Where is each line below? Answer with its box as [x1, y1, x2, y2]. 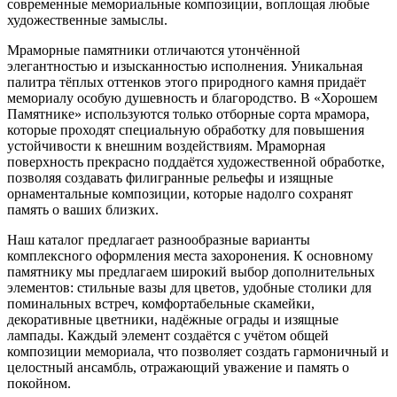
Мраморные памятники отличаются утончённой [7, 42, 300, 58]
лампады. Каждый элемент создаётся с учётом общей [7, 327, 329, 343]
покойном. [7, 375, 71, 391]
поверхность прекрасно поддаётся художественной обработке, [7, 153, 385, 169]
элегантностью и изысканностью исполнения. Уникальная [7, 58, 362, 74]
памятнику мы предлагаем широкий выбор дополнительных [7, 263, 375, 279]
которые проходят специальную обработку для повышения [7, 121, 364, 137]
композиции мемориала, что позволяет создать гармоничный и [7, 343, 389, 359]
